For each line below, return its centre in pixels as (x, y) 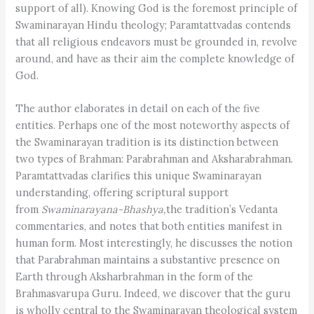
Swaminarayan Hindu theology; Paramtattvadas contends (153, 25)
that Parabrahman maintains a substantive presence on (148, 260)
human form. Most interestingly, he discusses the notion (154, 243)
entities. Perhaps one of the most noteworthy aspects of (153, 125)
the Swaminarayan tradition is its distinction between (147, 142)
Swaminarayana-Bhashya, (104, 210)
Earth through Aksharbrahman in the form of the (135, 277)
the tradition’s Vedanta (222, 210)
